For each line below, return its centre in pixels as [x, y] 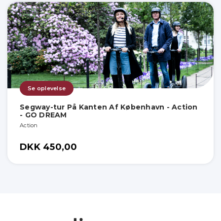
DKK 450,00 [49, 147]
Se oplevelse [47, 89]
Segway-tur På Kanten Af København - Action [109, 107]
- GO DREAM [43, 115]
